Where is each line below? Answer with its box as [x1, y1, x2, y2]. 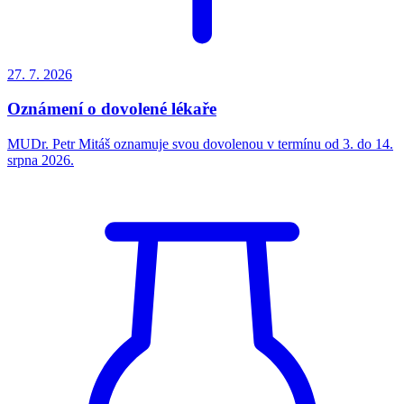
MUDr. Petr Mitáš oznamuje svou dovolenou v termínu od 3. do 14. [7, 135, 393, 151]
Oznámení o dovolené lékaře [7, 99, 216, 119]
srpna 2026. [7, 151, 74, 168]
